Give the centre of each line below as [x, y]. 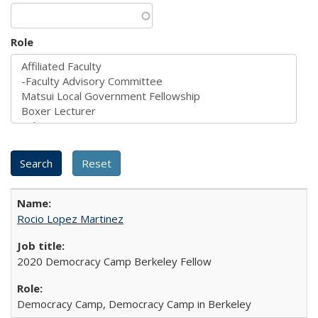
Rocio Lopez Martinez [70, 219]
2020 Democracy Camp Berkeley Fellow [114, 261]
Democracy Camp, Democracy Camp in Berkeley [134, 304]
